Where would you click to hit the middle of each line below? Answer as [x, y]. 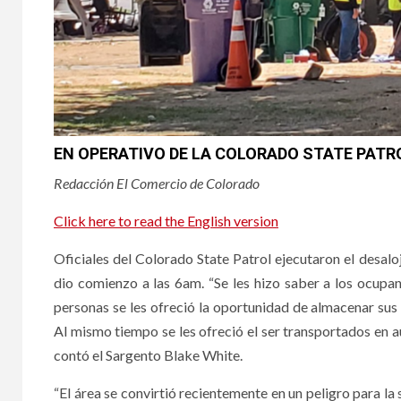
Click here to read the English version [166, 220]
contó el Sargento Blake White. [148, 354]
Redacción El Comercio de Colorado [157, 183]
